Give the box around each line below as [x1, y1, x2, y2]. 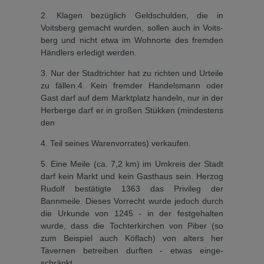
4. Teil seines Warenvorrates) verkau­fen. [41, 138, 191, 148]
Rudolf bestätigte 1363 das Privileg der [41, 183, 223, 193]
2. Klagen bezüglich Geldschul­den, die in [41, 10, 223, 20]
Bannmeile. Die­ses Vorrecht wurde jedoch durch [41, 196, 223, 206]
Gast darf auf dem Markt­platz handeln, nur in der [41, 93, 223, 103]
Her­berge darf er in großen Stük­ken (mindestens [41, 105, 223, 115]
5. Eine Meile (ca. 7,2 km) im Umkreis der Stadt [41, 159, 223, 169]
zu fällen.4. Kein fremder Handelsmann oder [41, 80, 223, 90]
